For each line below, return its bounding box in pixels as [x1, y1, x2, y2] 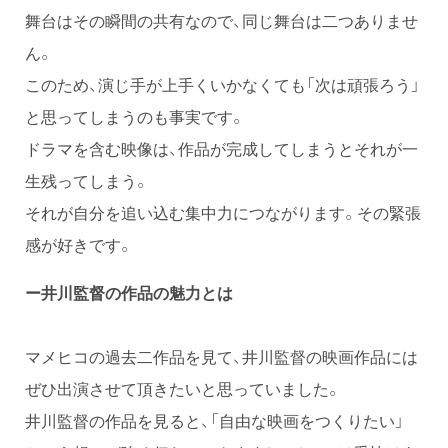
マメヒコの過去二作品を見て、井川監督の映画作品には [25, 344, 418, 369]
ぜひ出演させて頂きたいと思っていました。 [25, 376, 341, 401]
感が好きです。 [25, 232, 133, 257]
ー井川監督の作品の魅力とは [25, 280, 233, 305]
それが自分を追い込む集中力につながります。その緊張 [25, 200, 421, 225]
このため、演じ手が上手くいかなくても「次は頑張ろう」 [25, 72, 420, 97]
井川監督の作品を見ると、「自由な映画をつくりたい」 [25, 408, 404, 433]
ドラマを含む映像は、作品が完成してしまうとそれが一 [25, 136, 418, 161]
